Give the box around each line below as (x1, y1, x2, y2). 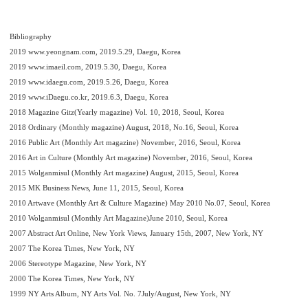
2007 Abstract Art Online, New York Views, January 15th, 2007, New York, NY (10, 229, 263, 237)
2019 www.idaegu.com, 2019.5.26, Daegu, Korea (10, 78, 168, 86)
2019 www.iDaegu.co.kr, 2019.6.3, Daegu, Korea (10, 93, 168, 101)
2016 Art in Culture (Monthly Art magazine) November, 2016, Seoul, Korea (10, 153, 252, 162)
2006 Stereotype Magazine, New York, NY (10, 259, 146, 267)
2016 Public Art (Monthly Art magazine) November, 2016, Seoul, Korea (10, 138, 241, 146)
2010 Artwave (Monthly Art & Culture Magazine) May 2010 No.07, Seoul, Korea (10, 199, 270, 207)
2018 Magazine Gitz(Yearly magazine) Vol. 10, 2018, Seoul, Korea (10, 108, 224, 116)
